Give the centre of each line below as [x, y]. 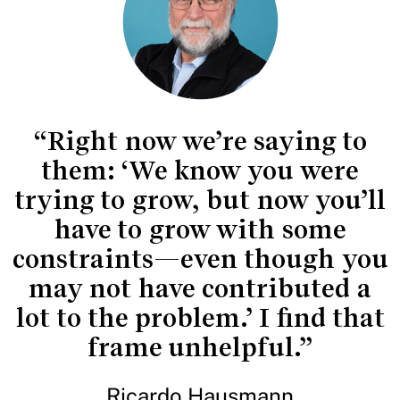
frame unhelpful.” [200, 347]
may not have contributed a [200, 288]
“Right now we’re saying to [200, 141]
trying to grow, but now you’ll [200, 200]
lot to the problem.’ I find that [200, 318]
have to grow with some [200, 229]
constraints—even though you [200, 259]
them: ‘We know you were [200, 171]
